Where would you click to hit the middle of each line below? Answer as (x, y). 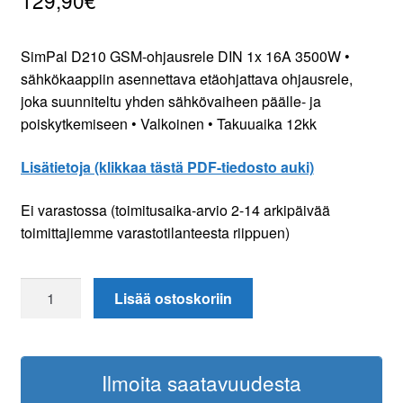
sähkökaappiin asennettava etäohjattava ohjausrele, (186, 79)
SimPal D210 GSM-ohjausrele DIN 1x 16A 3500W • (185, 57)
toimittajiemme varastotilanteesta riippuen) (155, 232)
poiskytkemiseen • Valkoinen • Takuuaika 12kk (168, 124)
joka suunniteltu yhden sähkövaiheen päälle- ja (170, 102)
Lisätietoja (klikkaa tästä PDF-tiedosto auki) (167, 167)
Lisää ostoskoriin (174, 299)
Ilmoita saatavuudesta (201, 382)
